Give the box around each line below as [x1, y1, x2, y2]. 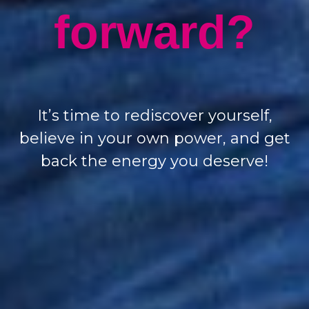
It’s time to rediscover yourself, [37, 106, 272, 126]
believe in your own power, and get [19, 129, 290, 148]
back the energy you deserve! [41, 152, 268, 171]
